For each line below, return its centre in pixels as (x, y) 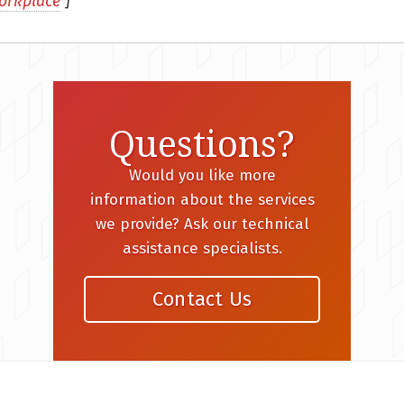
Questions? (202, 145)
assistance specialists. (202, 249)
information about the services (202, 200)
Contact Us (202, 298)
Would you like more (202, 176)
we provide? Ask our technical (202, 225)
